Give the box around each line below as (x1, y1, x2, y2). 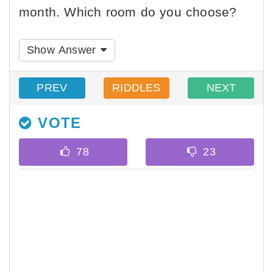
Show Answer (27, 44, 100, 56)
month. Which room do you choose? (19, 5, 237, 19)
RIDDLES (112, 82, 161, 94)
